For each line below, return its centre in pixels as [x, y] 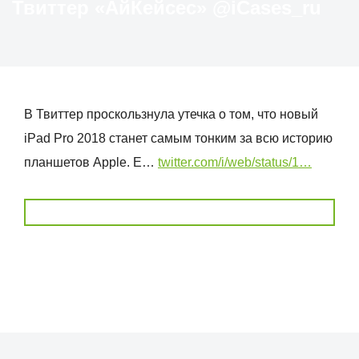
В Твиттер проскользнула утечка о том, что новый [171, 114]
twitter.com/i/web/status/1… [235, 162]
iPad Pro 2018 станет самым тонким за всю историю [178, 138]
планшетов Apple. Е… [91, 162]
